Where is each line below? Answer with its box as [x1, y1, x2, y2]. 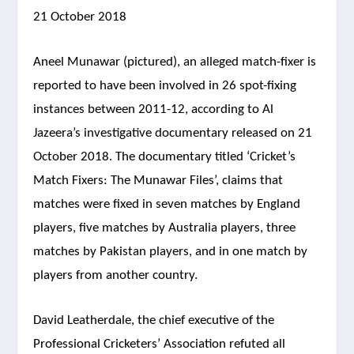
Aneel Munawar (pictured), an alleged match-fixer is [33, 55, 317, 70]
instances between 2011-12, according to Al [33, 103, 274, 117]
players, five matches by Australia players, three [33, 221, 296, 235]
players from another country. [33, 269, 198, 283]
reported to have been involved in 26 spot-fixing [33, 79, 297, 93]
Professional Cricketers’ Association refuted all [33, 337, 286, 352]
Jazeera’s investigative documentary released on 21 [33, 126, 313, 141]
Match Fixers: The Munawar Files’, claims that [33, 174, 284, 188]
